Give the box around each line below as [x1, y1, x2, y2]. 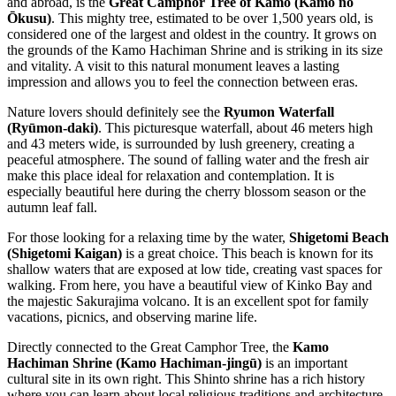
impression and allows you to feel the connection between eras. [7, 73, 358, 89]
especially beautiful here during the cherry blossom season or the [7, 183, 366, 199]
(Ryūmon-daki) [7, 119, 98, 135]
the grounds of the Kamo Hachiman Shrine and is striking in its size [7, 42, 383, 57]
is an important [262, 354, 347, 370]
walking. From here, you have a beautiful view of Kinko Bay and [7, 277, 372, 293]
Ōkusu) [7, 10, 51, 26]
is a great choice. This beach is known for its [122, 245, 373, 261]
